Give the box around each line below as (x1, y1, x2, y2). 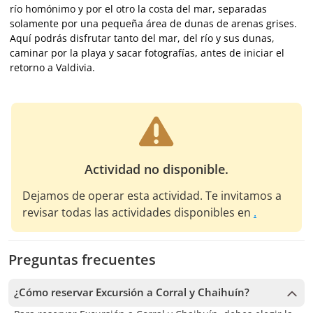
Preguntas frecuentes (8, 250, 156, 269)
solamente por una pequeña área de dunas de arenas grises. (10, 17, 297, 30)
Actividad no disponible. (85, 161, 228, 177)
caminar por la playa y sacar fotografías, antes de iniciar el (10, 46, 284, 59)
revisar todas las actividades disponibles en (22, 205, 251, 220)
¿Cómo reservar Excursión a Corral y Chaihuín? (14, 285, 249, 299)
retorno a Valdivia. (10, 61, 95, 74)
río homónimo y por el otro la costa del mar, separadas (10, 2, 267, 15)
